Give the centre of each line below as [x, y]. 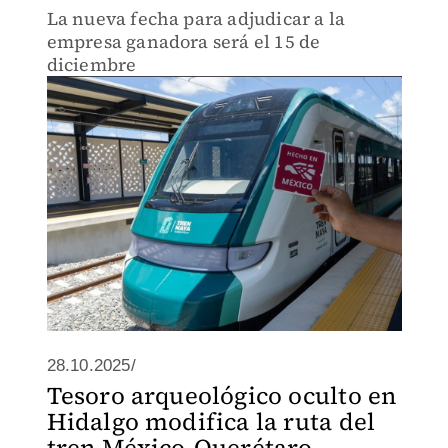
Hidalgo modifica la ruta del [211, 421]
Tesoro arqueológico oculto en [221, 395]
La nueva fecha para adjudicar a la [196, 18]
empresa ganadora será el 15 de [183, 41]
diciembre [91, 64]
